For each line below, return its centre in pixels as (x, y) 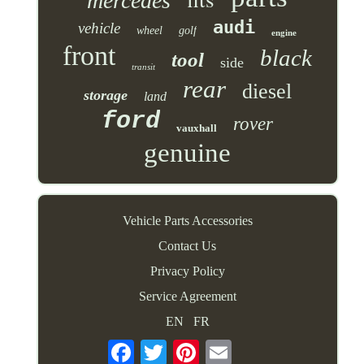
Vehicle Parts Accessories (187, 220)
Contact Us (188, 245)
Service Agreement (187, 296)
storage (105, 95)
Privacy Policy (187, 271)
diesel (266, 91)
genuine (188, 152)
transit (144, 66)
